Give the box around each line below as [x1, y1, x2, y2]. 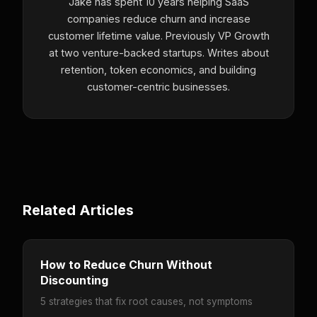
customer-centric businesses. [87, 80, 230, 93]
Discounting [40, 272, 108, 287]
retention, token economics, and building [61, 63, 256, 76]
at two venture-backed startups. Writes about [48, 46, 269, 59]
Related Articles [23, 201, 134, 219]
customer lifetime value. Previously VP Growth [47, 29, 270, 42]
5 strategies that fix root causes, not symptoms [40, 295, 253, 307]
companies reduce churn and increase [67, 12, 250, 25]
